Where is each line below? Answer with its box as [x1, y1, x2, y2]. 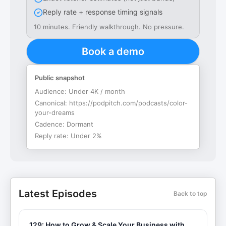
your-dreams [35, 108, 75, 117]
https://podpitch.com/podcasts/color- [69, 99, 188, 107]
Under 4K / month [69, 87, 125, 95]
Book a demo [82, 45, 144, 58]
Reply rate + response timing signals [43, 8, 162, 16]
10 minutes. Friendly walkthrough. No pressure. [34, 23, 184, 31]
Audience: [35, 87, 69, 95]
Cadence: [35, 120, 67, 128]
